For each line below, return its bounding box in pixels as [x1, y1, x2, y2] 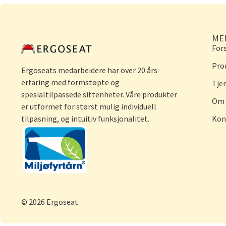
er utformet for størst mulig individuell [21, 101, 156, 112]
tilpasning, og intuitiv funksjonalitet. [21, 114, 149, 124]
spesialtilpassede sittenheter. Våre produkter [21, 89, 177, 100]
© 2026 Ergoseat [21, 196, 78, 207]
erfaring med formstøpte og [21, 77, 120, 88]
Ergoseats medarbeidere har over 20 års [21, 65, 157, 76]
